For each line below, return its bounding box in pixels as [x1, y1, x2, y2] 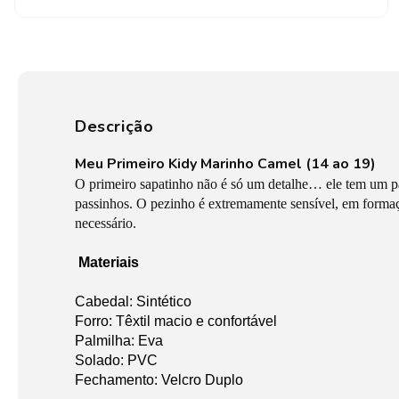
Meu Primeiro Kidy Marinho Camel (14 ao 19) [75, 154, 376, 175]
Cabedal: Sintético [75, 294, 191, 310]
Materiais [78, 255, 139, 271]
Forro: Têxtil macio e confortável [75, 313, 277, 330]
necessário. [75, 216, 136, 232]
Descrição [75, 116, 154, 138]
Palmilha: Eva [75, 333, 163, 349]
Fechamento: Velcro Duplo [75, 372, 243, 388]
